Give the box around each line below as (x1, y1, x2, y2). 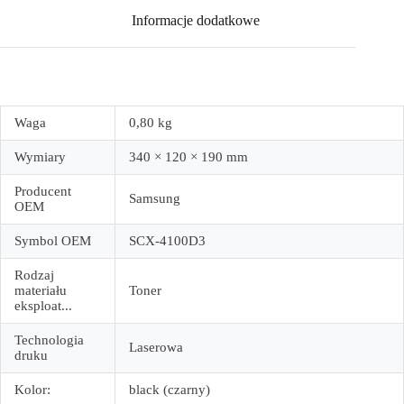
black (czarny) (129, 382, 210, 398)
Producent (14, 184, 71, 199)
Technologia (14, 333, 84, 348)
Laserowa (129, 340, 183, 355)
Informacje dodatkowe (132, 12, 261, 28)
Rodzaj (14, 268, 54, 283)
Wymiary (14, 150, 66, 165)
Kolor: (14, 382, 50, 398)
